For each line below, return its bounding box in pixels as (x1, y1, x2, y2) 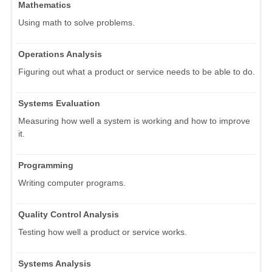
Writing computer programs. (18, 178, 126, 188)
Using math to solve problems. (18, 18, 135, 28)
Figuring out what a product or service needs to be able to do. (18, 67, 255, 77)
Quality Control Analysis (18, 209, 119, 220)
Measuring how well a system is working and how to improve (18, 116, 250, 126)
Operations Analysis (18, 49, 102, 59)
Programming (18, 160, 73, 171)
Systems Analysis (18, 259, 91, 269)
